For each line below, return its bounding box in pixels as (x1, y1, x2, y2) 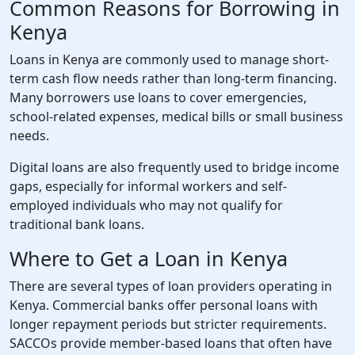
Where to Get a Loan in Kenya (10, 245, 288, 272)
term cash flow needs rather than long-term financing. (10, 70, 337, 87)
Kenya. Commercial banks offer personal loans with (10, 296, 318, 314)
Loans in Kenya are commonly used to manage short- (10, 51, 329, 68)
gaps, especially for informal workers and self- (10, 177, 287, 195)
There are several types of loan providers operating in (10, 277, 332, 295)
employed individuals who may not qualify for (10, 197, 283, 214)
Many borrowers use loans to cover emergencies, (10, 89, 307, 106)
